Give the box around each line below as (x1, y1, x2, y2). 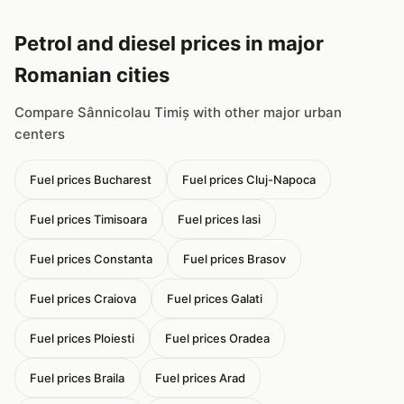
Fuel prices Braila (30, 371, 124, 385)
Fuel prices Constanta (30, 252, 152, 266)
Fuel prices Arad (155, 371, 245, 385)
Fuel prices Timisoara (30, 212, 147, 226)
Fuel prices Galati (167, 291, 262, 306)
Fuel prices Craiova (30, 291, 136, 306)
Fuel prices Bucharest (30, 172, 151, 187)
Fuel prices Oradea (165, 331, 270, 345)
